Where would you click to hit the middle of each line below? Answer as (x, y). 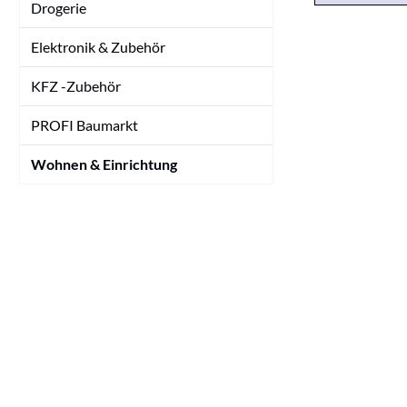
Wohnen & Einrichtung (104, 164)
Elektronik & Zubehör (98, 47)
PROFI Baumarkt (84, 125)
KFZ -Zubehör (76, 86)
